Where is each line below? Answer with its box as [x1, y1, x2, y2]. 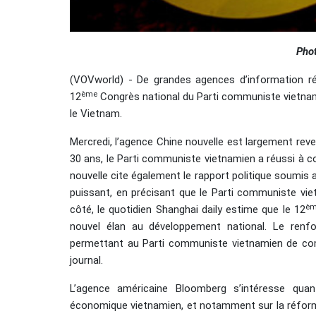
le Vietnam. [70, 107, 122, 121]
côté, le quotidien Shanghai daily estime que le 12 [70, 203, 305, 217]
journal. [70, 254, 103, 267]
